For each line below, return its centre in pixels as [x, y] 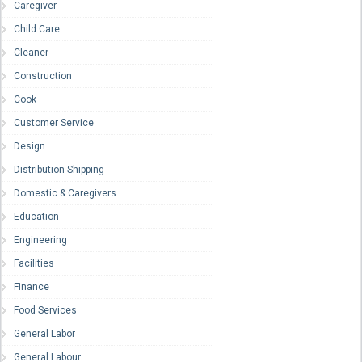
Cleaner [31, 53]
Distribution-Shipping [59, 170]
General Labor [44, 334]
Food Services [45, 311]
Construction [43, 76]
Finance [32, 287]
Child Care [37, 29]
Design [29, 147]
